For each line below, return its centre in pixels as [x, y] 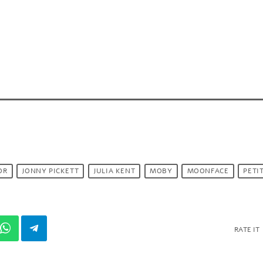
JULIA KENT [114, 171]
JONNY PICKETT [50, 171]
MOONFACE [208, 171]
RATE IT [247, 229]
